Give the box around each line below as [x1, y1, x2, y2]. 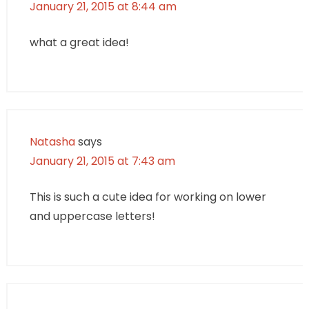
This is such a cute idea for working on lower [29, 188, 266, 205]
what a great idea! [29, 34, 129, 50]
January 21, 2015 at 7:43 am [29, 152, 175, 169]
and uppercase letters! [29, 208, 155, 224]
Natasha [29, 133, 75, 150]
